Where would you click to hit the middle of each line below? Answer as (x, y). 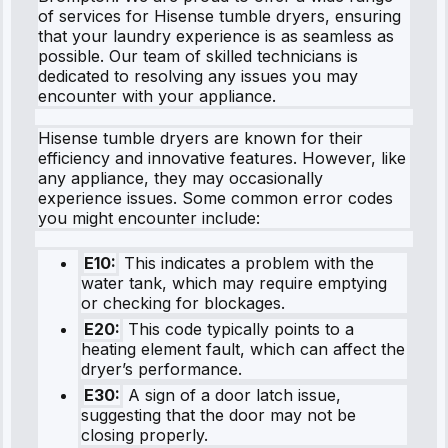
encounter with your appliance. (157, 95)
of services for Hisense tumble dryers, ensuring (219, 15)
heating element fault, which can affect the (243, 348)
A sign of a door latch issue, (232, 394)
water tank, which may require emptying (234, 282)
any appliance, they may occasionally (180, 177)
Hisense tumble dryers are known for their (200, 137)
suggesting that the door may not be (218, 414)
